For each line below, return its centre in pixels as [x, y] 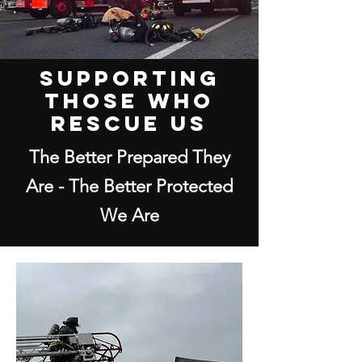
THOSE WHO [129, 101]
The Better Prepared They [129, 157]
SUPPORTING [129, 78]
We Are [129, 215]
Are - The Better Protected [129, 186]
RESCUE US [129, 123]
